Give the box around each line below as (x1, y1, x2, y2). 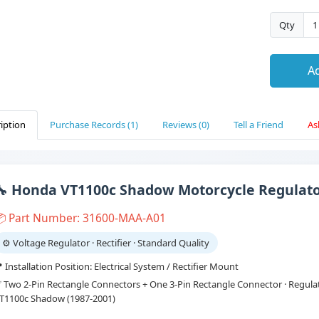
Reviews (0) (162, 118, 209, 132)
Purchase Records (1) (50, 118, 138, 132)
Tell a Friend (234, 118, 283, 132)
